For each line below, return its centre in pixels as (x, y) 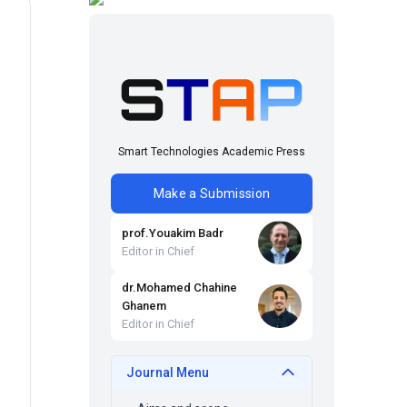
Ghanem (144, 306)
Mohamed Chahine (187, 288)
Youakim (172, 233)
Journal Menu (168, 372)
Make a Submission (212, 194)
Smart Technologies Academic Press (212, 152)
